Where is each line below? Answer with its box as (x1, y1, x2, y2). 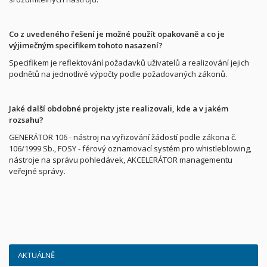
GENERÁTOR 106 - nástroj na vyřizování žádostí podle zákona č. (9, 132, 237, 142)
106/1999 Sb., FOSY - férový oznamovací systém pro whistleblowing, (9, 143, 252, 154)
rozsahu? (9, 114, 44, 125)
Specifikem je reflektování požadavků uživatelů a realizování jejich (9, 57, 249, 68)
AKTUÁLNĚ (18, 250, 55, 260)
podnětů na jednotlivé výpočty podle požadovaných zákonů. (9, 69, 227, 79)
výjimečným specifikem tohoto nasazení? (9, 40, 163, 51)
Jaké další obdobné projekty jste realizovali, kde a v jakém (9, 103, 228, 114)
